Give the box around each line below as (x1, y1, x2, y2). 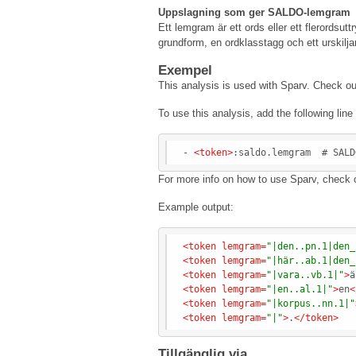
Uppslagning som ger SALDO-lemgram (158, 6, 350, 19)
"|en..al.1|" (266, 284, 333, 296)
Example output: (158, 201, 234, 214)
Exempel (158, 63, 212, 79)
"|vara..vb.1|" (266, 269, 344, 281)
